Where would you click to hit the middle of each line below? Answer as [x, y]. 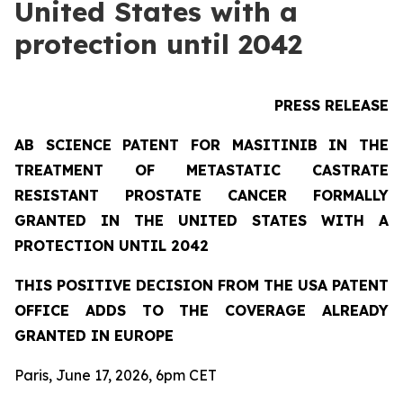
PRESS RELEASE [331, 105]
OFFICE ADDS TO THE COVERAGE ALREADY [201, 310]
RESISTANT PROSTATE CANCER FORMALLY [201, 195]
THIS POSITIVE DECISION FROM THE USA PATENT [201, 285]
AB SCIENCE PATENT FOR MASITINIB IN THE [201, 145]
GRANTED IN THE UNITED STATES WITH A [201, 220]
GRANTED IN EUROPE [94, 336]
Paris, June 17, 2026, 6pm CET [116, 375]
